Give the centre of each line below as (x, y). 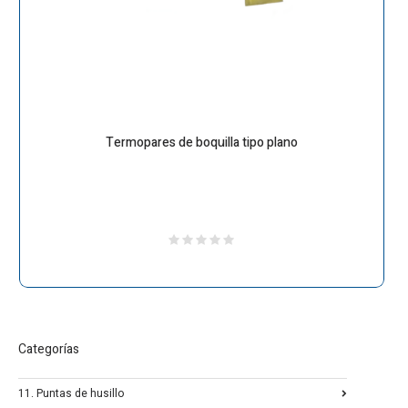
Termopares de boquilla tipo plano (201, 143)
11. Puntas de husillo (71, 394)
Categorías (49, 350)
